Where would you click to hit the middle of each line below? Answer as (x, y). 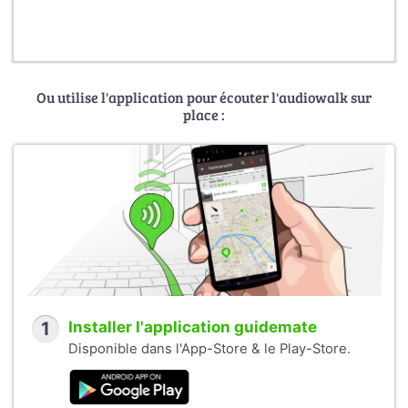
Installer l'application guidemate (193, 327)
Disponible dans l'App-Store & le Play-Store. (209, 349)
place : (204, 115)
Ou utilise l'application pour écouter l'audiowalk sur (204, 97)
